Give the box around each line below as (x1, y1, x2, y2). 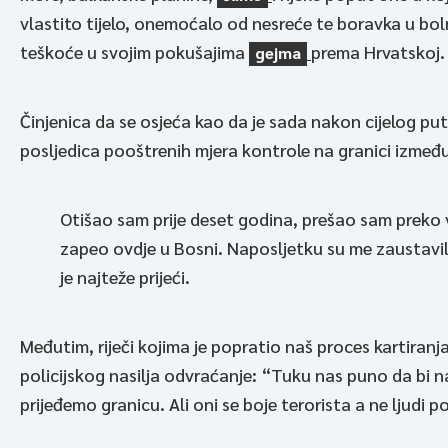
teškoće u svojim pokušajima (20, 40, 249, 64)
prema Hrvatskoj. (311, 40, 445, 64)
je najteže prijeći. (60, 265, 190, 289)
